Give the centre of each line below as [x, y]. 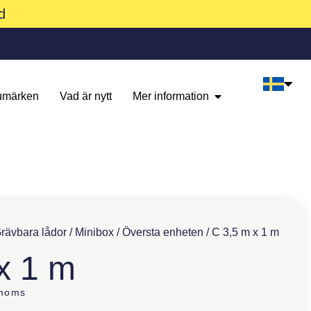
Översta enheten [163, 233]
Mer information [171, 96]
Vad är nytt [86, 96]
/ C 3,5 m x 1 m [241, 233]
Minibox [94, 233]
